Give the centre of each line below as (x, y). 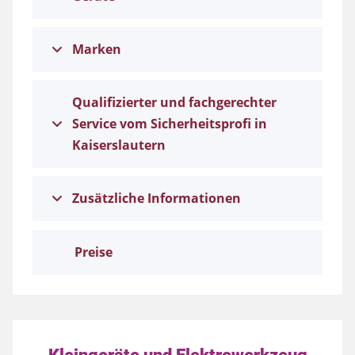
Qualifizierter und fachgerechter (174, 102)
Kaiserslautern (119, 145)
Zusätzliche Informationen (157, 198)
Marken (97, 49)
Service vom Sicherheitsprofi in (170, 123)
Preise (94, 252)
